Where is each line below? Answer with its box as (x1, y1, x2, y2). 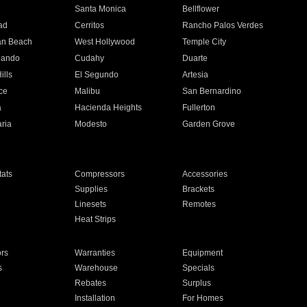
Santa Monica (74, 4, 126, 14)
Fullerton (182, 103, 216, 112)
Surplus (182, 278, 212, 288)
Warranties (74, 248, 115, 258)
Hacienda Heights (74, 103, 142, 112)
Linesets (74, 199, 106, 209)
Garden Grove (182, 119, 236, 129)
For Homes (182, 293, 224, 303)
